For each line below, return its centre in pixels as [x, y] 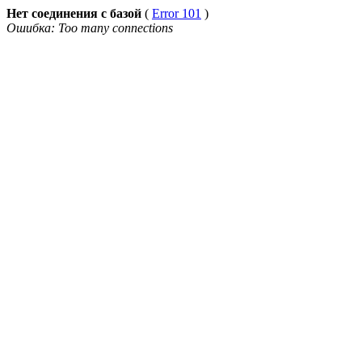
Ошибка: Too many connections [90, 28]
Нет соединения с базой [74, 13]
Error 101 [177, 13]
